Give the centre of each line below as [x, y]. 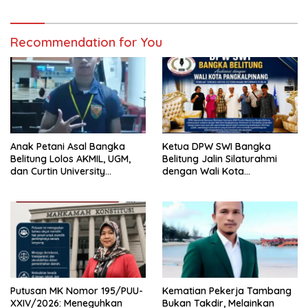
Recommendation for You [86, 43]
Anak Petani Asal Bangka [68, 146]
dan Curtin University [58, 171]
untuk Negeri [40, 196]
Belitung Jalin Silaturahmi [220, 158]
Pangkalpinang [197, 183]
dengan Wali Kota [203, 171]
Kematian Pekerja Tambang [227, 290]
